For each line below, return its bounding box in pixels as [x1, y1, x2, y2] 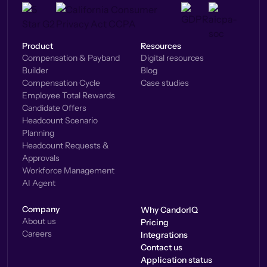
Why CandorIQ [141, 204, 198, 215]
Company [22, 204, 60, 215]
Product [22, 41, 53, 51]
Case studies [141, 77, 189, 88]
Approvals [22, 153, 60, 163]
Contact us [141, 242, 182, 253]
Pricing [141, 217, 169, 228]
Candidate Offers [22, 103, 86, 113]
